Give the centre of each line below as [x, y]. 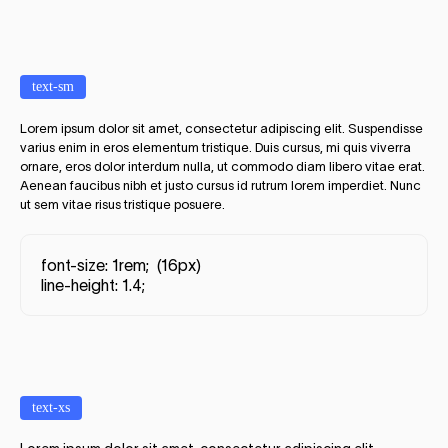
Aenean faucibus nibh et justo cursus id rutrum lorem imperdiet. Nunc [220, 186]
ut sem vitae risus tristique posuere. [122, 205]
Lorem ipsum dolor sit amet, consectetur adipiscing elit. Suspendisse [221, 129]
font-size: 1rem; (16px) [121, 265]
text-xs [51, 408]
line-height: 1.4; [93, 285]
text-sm [53, 87]
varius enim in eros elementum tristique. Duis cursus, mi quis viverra [215, 148]
